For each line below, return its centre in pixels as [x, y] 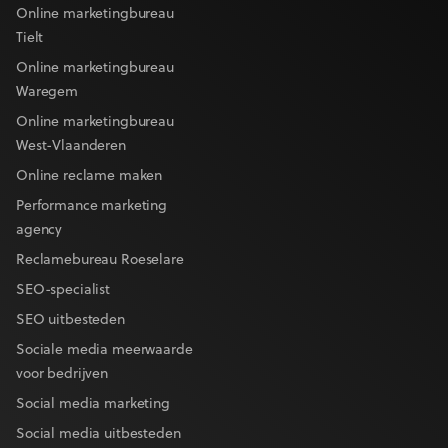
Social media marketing [93, 404]
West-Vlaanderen [71, 146]
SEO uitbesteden [70, 320]
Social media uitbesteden [98, 434]
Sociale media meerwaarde [104, 350]
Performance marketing [92, 206]
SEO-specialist [63, 290]
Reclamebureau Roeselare [100, 260]
